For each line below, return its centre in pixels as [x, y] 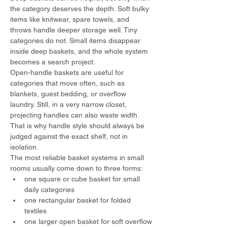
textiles [35, 211]
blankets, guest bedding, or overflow [69, 94]
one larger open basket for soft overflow [88, 221]
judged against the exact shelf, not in [70, 136]
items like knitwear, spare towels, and [71, 19]
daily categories [49, 190]
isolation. [24, 147]
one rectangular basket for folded [79, 200]
